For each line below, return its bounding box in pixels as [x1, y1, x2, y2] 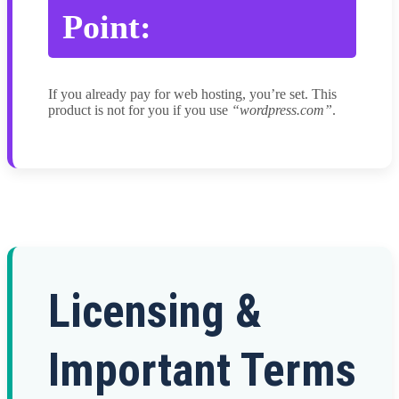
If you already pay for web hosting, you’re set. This [48, 86, 337, 102]
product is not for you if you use [48, 102, 232, 118]
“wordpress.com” [232, 102, 332, 118]
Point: [62, 8, 151, 46]
